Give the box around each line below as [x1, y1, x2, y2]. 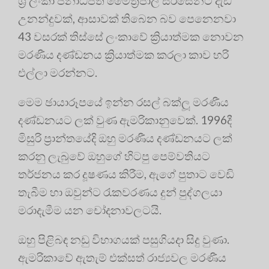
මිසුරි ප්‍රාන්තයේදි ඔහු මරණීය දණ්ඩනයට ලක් [18, 131, 232, 145]
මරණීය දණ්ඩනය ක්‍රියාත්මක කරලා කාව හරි [18, 47, 229, 62]
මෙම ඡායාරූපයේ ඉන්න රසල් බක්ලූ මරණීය [18, 95, 229, 109]
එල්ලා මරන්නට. [18, 65, 97, 80]
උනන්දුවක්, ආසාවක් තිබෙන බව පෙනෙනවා [18, 11, 236, 26]
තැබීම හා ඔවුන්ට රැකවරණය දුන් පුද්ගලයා [18, 185, 222, 199]
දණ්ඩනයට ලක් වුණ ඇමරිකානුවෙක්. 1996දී [18, 113, 232, 127]
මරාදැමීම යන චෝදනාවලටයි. [18, 203, 162, 217]
